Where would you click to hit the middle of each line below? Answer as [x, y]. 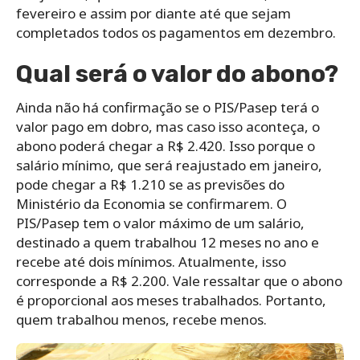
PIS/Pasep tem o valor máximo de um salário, [160, 223]
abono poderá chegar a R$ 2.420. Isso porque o [166, 146]
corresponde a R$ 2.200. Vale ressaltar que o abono [179, 281]
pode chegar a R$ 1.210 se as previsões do [150, 185]
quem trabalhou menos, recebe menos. [141, 320]
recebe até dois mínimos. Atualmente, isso [151, 262]
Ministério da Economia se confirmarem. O [151, 204]
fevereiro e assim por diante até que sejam [153, 14]
